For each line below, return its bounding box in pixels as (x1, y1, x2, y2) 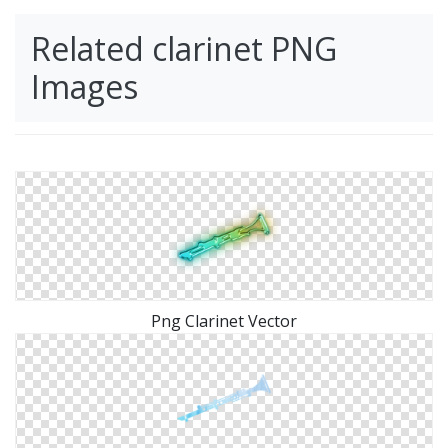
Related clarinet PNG (31, 27, 337, 70)
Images (31, 65, 138, 108)
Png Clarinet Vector (151, 310, 297, 332)
